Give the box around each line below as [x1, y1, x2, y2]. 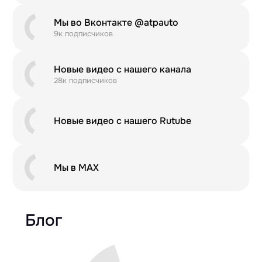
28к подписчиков [54, 75, 118, 85]
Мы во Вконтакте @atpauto [54, 16, 179, 29]
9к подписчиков [54, 28, 113, 39]
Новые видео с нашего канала [54, 63, 192, 75]
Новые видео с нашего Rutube [54, 115, 192, 127]
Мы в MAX [54, 161, 99, 174]
